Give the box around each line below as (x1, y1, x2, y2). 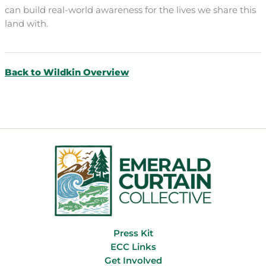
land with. (4, 18, 48, 29)
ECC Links (110, 242, 156, 253)
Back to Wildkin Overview (4, 66, 129, 78)
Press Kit (113, 228, 153, 239)
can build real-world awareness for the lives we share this (4, 4, 256, 15)
